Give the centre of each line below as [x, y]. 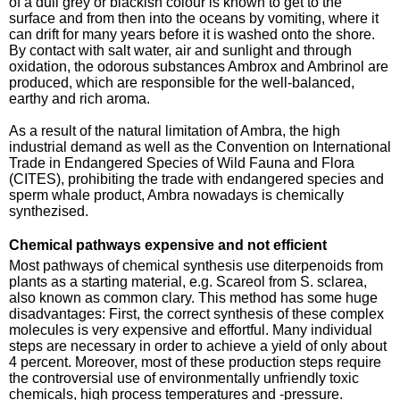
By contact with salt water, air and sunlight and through [180, 50]
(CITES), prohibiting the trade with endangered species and [196, 179]
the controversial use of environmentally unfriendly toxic [184, 378]
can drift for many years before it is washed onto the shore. [192, 34]
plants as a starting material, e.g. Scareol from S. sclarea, [188, 281]
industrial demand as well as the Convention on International [200, 146]
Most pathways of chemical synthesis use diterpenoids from [196, 265]
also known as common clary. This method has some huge [193, 297]
